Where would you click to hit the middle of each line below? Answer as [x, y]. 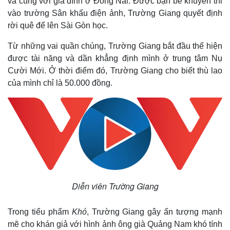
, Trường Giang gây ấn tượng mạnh [155, 212]
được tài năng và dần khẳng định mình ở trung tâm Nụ [115, 58]
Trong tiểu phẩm [40, 212]
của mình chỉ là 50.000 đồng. [60, 83]
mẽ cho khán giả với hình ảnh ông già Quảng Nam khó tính [115, 224]
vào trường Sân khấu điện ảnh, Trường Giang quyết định [115, 13]
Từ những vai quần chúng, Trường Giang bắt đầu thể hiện [115, 46]
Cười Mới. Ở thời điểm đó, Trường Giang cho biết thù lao [115, 70]
